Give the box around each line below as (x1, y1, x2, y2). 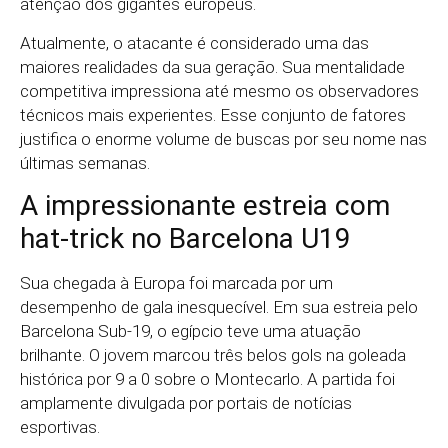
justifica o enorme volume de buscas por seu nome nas (20, 128, 427, 149)
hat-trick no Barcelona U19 (20, 222, 351, 256)
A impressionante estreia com (20, 189, 390, 223)
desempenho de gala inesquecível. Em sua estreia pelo (20, 297, 418, 318)
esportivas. (20, 417, 100, 438)
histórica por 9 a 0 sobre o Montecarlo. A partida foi (20, 369, 395, 390)
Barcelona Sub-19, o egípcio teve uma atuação (20, 321, 361, 342)
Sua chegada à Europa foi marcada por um (20, 273, 333, 294)
